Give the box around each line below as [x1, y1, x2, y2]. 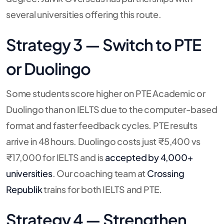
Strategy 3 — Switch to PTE [6, 34, 201, 54]
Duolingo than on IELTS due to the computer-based [6, 103, 217, 115]
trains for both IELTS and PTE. [42, 183, 162, 195]
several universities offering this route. [6, 8, 161, 20]
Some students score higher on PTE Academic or [6, 87, 205, 99]
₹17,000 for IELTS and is [6, 151, 105, 163]
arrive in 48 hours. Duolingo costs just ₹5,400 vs [6, 135, 201, 147]
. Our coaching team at [52, 167, 147, 179]
